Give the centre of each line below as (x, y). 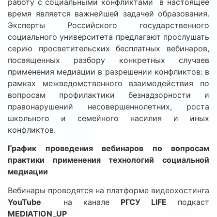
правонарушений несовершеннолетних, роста (108, 107)
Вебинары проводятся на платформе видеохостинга (108, 190)
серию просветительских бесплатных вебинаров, (108, 49)
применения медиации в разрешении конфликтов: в (108, 72)
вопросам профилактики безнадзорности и (108, 95)
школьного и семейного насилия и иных (108, 118)
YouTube (24, 202)
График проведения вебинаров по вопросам (108, 148)
